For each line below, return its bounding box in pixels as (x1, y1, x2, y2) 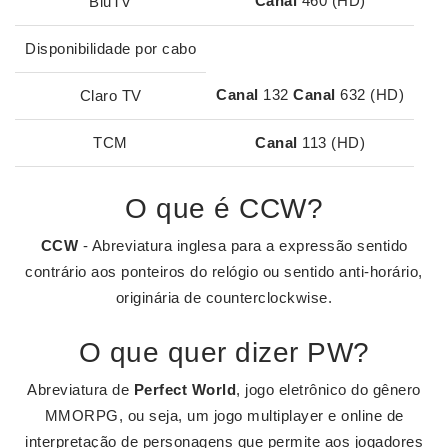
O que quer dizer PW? (78, 337, 370, 368)
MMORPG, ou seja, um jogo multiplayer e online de (44, 407, 404, 424)
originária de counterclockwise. (115, 289, 333, 306)
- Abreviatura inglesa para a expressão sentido (78, 237, 408, 254)
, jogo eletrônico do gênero (236, 381, 421, 398)
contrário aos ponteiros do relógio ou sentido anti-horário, (25, 263, 423, 280)
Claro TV (79, 87, 142, 104)
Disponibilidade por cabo (25, 40, 196, 57)
